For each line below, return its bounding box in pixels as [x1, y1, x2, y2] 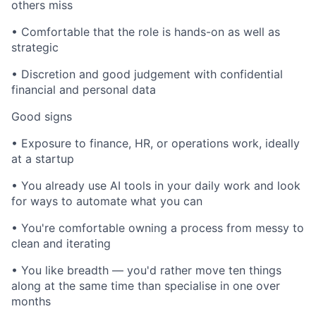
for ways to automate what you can [11, 194, 202, 208]
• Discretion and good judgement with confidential [11, 67, 283, 81]
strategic [11, 40, 59, 54]
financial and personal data [11, 83, 156, 97]
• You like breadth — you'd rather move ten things [11, 263, 281, 277]
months [11, 294, 51, 308]
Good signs [11, 109, 72, 123]
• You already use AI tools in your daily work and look [11, 178, 300, 193]
